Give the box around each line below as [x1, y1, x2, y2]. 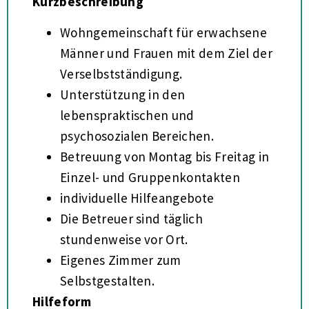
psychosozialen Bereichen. [60, 127, 215, 144]
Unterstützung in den [60, 86, 186, 103]
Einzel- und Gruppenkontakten [60, 168, 240, 186]
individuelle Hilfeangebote [60, 189, 215, 206]
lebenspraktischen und [60, 106, 195, 123]
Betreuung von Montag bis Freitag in [60, 148, 270, 165]
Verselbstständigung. [60, 65, 183, 82]
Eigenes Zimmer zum [60, 251, 181, 268]
